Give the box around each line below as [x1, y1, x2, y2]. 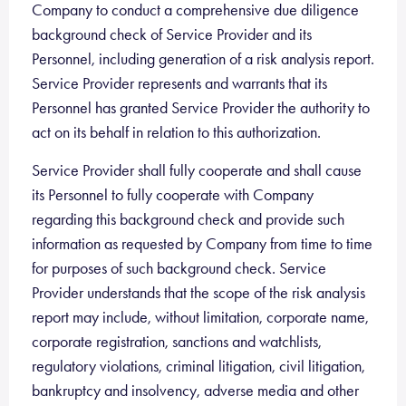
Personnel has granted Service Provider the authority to [32, 98, 370, 118]
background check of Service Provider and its [32, 24, 312, 44]
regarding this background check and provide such [32, 209, 344, 229]
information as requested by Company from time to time [32, 234, 372, 254]
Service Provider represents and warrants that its [32, 73, 327, 93]
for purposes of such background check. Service [32, 258, 326, 278]
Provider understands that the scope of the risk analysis [32, 283, 365, 303]
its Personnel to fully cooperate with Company [32, 185, 314, 205]
